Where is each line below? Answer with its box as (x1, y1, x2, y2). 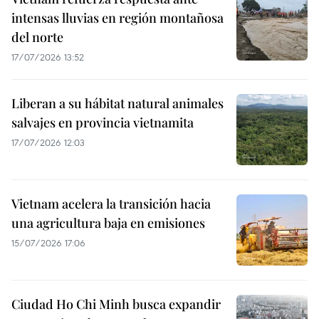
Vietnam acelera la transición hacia (11, 195, 211, 213)
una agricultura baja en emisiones (11, 214, 205, 232)
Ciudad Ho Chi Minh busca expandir (11, 296, 221, 313)
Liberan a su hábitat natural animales (11, 95, 224, 113)
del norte (11, 28, 63, 46)
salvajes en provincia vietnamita (11, 114, 194, 132)
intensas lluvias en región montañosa (11, 9, 224, 27)
